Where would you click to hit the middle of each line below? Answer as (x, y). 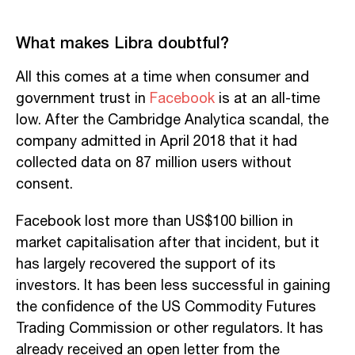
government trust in (81, 99)
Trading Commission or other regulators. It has (170, 328)
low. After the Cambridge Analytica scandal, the (172, 120)
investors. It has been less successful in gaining (173, 286)
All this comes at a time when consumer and (162, 77)
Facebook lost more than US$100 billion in (155, 221)
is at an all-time (267, 99)
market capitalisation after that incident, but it (168, 243)
